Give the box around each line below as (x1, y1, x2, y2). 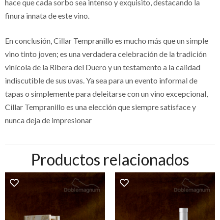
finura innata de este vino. (5, 10, 89, 20)
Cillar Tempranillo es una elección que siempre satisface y (5, 102, 196, 111)
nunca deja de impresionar (5, 115, 92, 125)
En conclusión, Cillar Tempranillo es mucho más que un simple (5, 35, 208, 45)
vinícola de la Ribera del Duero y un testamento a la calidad (5, 62, 200, 72)
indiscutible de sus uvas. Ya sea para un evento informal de (5, 75, 197, 85)
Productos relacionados (31, 150, 189, 169)
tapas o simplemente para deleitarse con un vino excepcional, (5, 88, 208, 98)
